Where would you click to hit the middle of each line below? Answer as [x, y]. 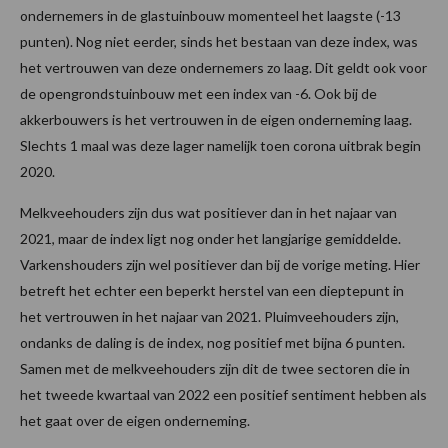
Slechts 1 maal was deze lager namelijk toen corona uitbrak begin [220, 145]
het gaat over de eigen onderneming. [135, 420]
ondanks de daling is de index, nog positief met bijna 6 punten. [212, 342]
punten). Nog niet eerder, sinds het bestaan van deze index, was [219, 41]
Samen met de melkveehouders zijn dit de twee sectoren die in [215, 368]
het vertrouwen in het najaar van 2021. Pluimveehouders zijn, [209, 316]
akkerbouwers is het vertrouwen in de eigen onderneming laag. [216, 119]
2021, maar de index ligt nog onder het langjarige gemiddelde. [210, 238]
